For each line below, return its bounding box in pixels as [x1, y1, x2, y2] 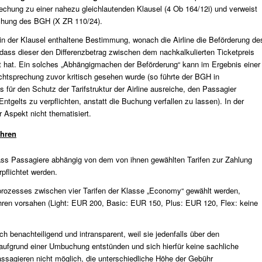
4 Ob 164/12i [167, 3, 210, 15]
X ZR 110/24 [55, 15, 98, 27]
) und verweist [210, 3, 257, 15]
